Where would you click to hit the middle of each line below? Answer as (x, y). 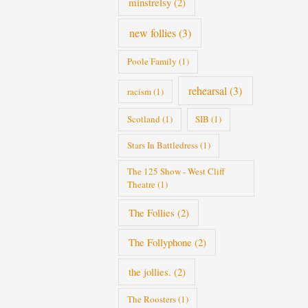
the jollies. (150, 272)
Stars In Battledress (162, 145)
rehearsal (208, 90)
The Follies (151, 213)
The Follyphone (160, 242)
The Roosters (151, 299)
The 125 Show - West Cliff (176, 172)
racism (139, 91)
